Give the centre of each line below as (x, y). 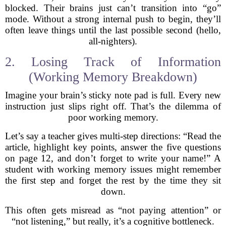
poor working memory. (113, 117)
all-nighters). (113, 41)
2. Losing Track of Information (113, 62)
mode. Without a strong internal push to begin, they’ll (113, 19)
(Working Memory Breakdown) (113, 77)
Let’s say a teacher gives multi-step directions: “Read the (113, 136)
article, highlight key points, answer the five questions (113, 147)
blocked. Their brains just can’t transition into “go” (113, 8)
